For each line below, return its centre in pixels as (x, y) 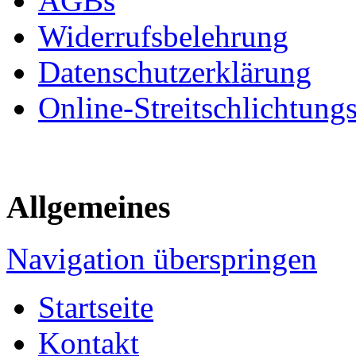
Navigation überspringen (162, 259)
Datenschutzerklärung (175, 72)
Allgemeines (89, 207)
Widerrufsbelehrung (163, 36)
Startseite (96, 308)
